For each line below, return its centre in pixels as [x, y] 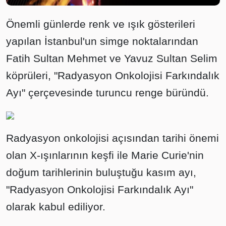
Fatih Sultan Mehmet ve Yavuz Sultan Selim [112, 58]
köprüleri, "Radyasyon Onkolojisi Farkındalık [113, 75]
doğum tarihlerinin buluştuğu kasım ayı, [101, 172]
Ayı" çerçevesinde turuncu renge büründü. [107, 92]
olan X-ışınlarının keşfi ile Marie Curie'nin [105, 155]
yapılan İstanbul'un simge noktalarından [102, 41]
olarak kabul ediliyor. [56, 206]
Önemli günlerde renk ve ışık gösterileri [101, 24]
